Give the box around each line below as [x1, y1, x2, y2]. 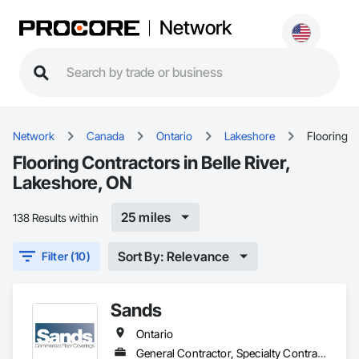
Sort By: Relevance [117, 248, 230, 264]
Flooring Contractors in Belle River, [13, 151, 290, 173]
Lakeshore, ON [13, 171, 132, 193]
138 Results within [13, 210, 99, 224]
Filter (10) [42, 249, 91, 263]
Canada [87, 129, 124, 143]
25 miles [121, 208, 171, 225]
